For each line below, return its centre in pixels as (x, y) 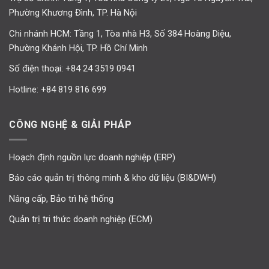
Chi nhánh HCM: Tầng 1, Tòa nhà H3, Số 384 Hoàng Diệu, (120, 33)
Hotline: (25, 89)
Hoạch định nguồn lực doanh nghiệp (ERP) (92, 157)
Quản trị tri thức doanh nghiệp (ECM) (81, 219)
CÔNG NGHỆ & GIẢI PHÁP (71, 125)
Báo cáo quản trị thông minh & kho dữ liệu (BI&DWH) (113, 178)
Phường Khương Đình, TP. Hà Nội (73, 13)
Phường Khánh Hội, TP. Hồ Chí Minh (78, 48)
